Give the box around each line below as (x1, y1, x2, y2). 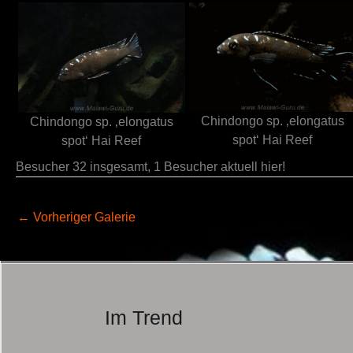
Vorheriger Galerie (30, 210, 136, 224)
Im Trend (104, 306, 183, 329)
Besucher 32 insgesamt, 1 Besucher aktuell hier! (16, 159, 285, 173)
